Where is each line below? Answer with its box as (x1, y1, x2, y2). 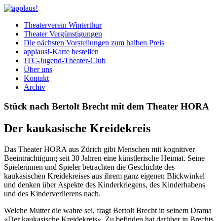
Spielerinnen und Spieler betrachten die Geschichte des (4, 162, 175, 171)
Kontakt (24, 74, 49, 82)
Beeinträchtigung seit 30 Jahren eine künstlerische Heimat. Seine (4, 153, 205, 162)
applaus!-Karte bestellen (24, 47, 99, 56)
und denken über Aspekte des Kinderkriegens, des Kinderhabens (4, 180, 205, 189)
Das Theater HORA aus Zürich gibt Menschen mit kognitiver (4, 145, 195, 153)
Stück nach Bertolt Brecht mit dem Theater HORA (4, 101, 209, 111)
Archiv (24, 83, 45, 91)
